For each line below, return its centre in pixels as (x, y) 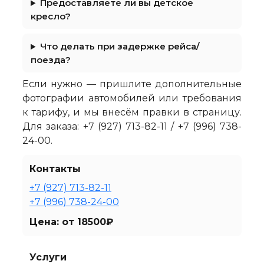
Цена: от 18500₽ (71, 222)
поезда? (51, 60)
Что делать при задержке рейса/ (120, 47)
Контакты (55, 169)
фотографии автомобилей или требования (132, 98)
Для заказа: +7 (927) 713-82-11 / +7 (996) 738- (132, 127)
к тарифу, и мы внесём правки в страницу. (132, 113)
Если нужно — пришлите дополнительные (132, 84)
